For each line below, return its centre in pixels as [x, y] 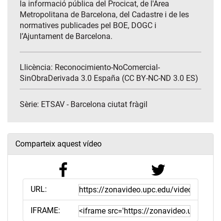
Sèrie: [30, 105]
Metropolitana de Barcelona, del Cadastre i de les [104, 15]
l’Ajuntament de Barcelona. [66, 37]
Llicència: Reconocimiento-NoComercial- [90, 68]
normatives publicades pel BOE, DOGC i [88, 26]
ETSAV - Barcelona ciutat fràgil [94, 105]
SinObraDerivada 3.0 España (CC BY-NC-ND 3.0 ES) [109, 78]
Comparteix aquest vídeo [58, 144]
